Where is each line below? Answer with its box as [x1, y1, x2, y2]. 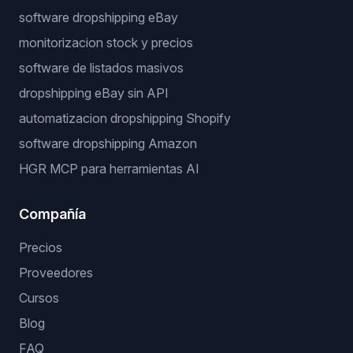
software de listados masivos [19, 60, 184, 76]
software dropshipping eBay [19, 9, 178, 25]
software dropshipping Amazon [19, 136, 197, 151]
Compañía [19, 206, 86, 222]
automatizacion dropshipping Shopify [19, 110, 231, 126]
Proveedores [19, 265, 93, 281]
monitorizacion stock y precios [19, 35, 193, 50]
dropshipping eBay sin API [19, 85, 169, 101]
